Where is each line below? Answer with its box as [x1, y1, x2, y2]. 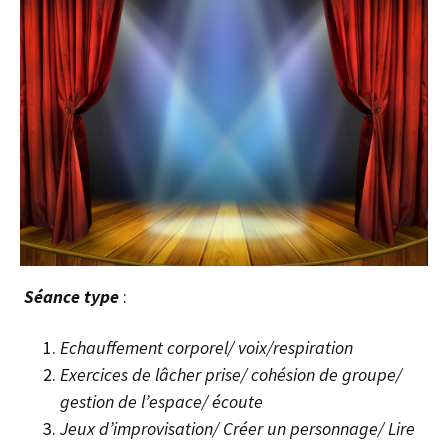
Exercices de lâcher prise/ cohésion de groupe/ [60, 362, 402, 386]
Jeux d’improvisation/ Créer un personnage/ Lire [60, 416, 415, 440]
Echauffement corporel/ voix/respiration [60, 335, 353, 359]
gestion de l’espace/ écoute [60, 389, 263, 413]
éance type [34, 284, 119, 308]
